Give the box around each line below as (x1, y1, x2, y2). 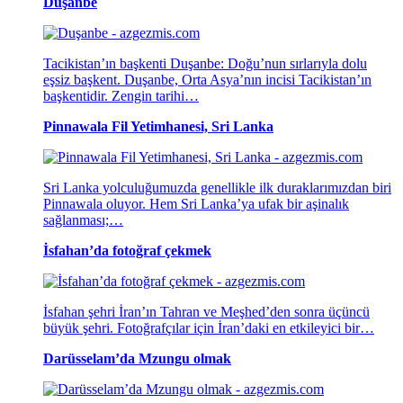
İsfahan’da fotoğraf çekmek (43, 243, 211, 259)
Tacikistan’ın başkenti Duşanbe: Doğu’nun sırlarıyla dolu (43, 56, 367, 72)
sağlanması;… (43, 212, 123, 228)
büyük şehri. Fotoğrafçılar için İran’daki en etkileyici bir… (43, 320, 374, 336)
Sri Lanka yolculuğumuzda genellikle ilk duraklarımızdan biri (43, 180, 391, 196)
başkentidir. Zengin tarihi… (43, 88, 199, 104)
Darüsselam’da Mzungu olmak (43, 351, 231, 367)
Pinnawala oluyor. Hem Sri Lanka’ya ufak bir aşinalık (43, 196, 349, 212)
